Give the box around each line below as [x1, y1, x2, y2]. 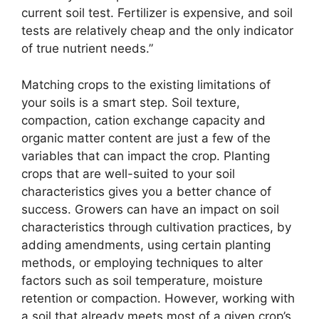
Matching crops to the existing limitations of [21, 77, 271, 92]
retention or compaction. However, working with [21, 291, 295, 305]
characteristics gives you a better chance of [21, 184, 271, 199]
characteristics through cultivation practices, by [21, 219, 291, 234]
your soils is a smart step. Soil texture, [21, 95, 240, 110]
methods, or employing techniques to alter [21, 255, 263, 270]
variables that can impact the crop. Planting [21, 148, 270, 163]
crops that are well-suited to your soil [21, 166, 235, 181]
